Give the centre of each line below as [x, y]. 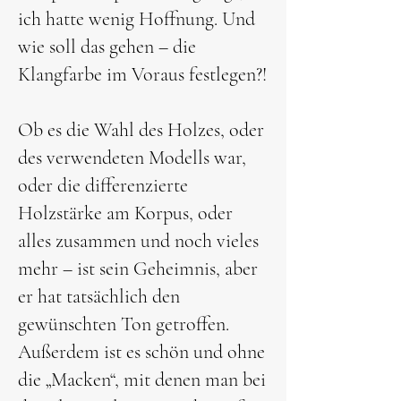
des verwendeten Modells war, [132, 158]
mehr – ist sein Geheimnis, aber [138, 269]
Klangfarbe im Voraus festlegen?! [142, 74]
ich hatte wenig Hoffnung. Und [137, 19]
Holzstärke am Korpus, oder [125, 213]
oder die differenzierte [103, 185]
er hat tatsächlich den [99, 296]
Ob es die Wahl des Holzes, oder [141, 130]
